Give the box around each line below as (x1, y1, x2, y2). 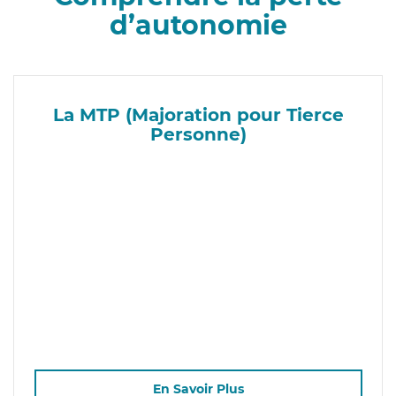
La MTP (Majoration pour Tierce (52, 103, 344, 126)
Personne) (149, 123, 247, 145)
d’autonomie (109, 8, 287, 42)
